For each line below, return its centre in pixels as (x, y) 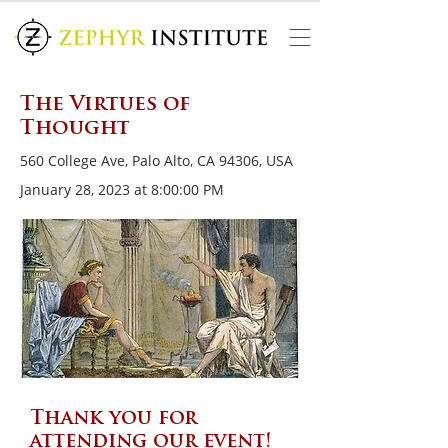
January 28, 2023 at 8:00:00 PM (122, 189)
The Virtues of (105, 105)
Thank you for (113, 419)
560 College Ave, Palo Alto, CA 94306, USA (156, 160)
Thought (75, 129)
